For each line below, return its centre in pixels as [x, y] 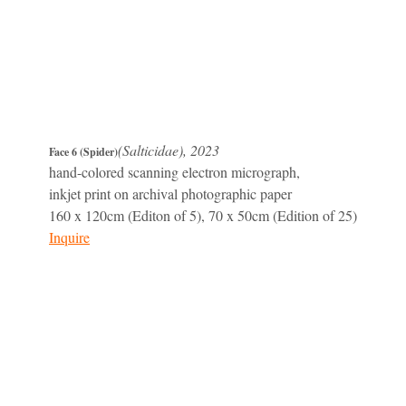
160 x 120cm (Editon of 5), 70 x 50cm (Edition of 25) [203, 216]
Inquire [69, 237]
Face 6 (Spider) [83, 152]
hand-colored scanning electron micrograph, [174, 172]
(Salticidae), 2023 [169, 150]
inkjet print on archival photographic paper [170, 194]
